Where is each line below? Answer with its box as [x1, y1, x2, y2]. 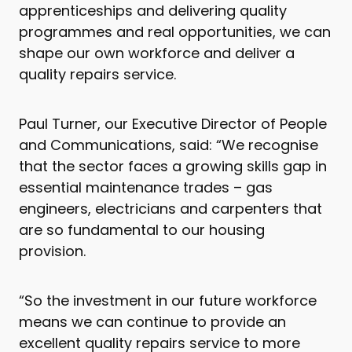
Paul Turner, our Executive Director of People [19, 114, 327, 134]
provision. [19, 241, 90, 262]
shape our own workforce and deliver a [19, 43, 295, 64]
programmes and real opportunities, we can [19, 22, 331, 42]
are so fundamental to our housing [19, 220, 265, 240]
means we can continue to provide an [19, 312, 286, 332]
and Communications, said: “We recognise [19, 135, 318, 156]
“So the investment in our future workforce [19, 291, 317, 311]
